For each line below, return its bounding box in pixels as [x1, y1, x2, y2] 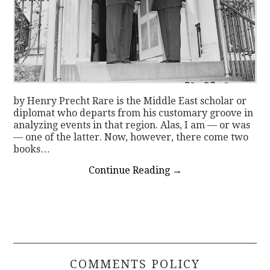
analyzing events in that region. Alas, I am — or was [13, 119, 251, 131]
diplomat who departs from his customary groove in [13, 107, 254, 119]
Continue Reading [88, 164, 172, 176]
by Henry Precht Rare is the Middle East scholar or [13, 95, 247, 107]
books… [13, 143, 51, 155]
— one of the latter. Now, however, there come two [13, 131, 249, 143]
